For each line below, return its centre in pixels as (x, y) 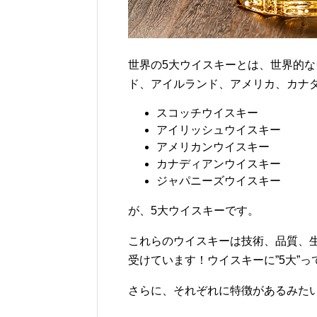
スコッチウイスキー (207, 113)
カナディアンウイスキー (219, 164)
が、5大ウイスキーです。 (194, 211)
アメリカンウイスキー (213, 147)
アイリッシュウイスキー (219, 130)
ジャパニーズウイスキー (219, 181)
